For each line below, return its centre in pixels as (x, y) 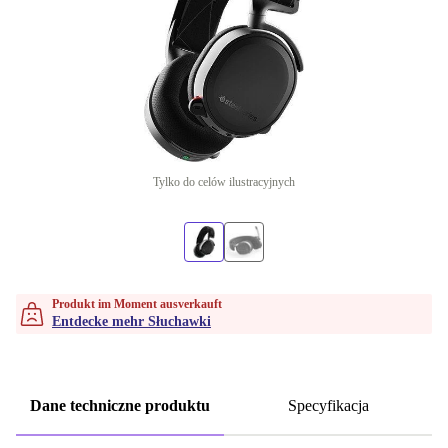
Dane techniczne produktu (120, 405)
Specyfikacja (328, 405)
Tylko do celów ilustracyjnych (224, 182)
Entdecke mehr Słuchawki (131, 321)
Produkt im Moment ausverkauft (137, 304)
